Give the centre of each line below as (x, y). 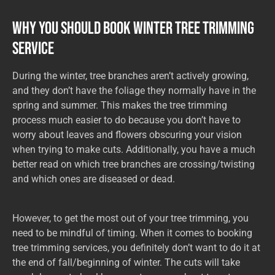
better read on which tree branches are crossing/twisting (134, 165)
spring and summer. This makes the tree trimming (120, 106)
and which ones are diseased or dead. (94, 179)
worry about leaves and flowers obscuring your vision (127, 135)
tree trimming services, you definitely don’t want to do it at (136, 248)
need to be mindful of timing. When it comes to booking (132, 233)
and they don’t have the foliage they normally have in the (134, 91)
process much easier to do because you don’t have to (126, 120)
